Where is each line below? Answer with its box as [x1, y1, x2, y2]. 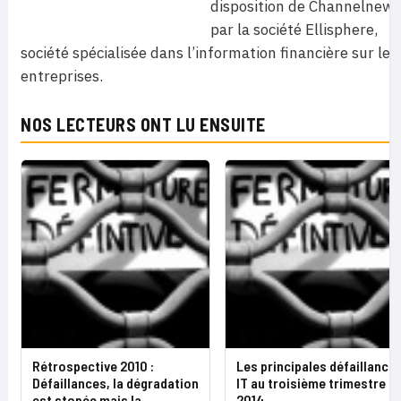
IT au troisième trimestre [236, 374, 386, 392]
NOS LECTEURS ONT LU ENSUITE [21, 114, 266, 136]
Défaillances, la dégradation [32, 374, 199, 392]
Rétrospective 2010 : [32, 357, 154, 375]
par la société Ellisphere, [210, 20, 378, 40]
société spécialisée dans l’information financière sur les [21, 43, 397, 64]
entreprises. [21, 66, 103, 87]
